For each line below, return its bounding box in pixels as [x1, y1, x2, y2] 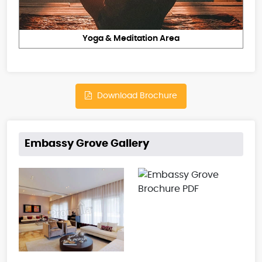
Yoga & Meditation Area [82, 35, 180, 43]
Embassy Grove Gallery [25, 139, 149, 150]
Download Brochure [95, 92, 177, 101]
